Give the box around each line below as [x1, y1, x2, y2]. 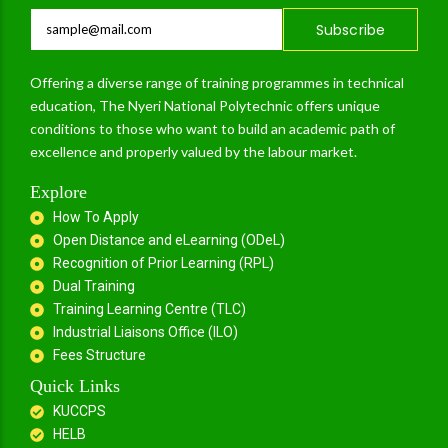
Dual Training [52, 278, 135, 295]
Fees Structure [52, 347, 146, 364]
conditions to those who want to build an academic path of [30, 120, 395, 138]
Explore [30, 182, 87, 203]
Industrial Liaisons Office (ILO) [52, 324, 238, 341]
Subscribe [315, 20, 386, 41]
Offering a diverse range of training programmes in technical [30, 74, 404, 92]
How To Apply [52, 209, 139, 226]
